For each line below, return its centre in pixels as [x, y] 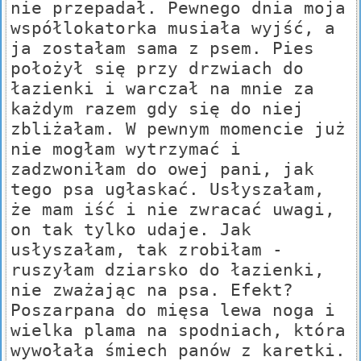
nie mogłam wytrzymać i [126, 149]
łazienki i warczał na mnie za [162, 89]
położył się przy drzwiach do [157, 68]
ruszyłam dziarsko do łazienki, [168, 270]
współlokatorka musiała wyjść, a [173, 28]
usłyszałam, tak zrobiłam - [147, 250]
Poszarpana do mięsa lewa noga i [173, 310]
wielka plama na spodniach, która [178, 330]
